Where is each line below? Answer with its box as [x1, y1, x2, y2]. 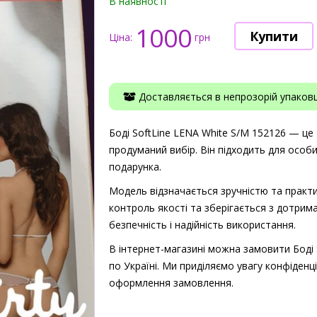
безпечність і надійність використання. [109, 218, 296, 231]
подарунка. [109, 160, 161, 173]
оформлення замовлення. [109, 276, 234, 289]
